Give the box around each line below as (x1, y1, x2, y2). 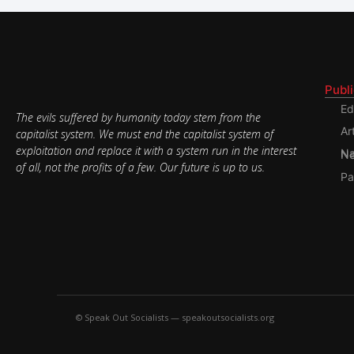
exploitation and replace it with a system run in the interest (16, 142, 296, 158)
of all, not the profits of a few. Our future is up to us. (16, 159, 265, 175)
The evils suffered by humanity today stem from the (16, 109, 261, 125)
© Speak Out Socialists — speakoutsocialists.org (76, 311, 274, 324)
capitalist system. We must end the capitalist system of (16, 126, 273, 141)
